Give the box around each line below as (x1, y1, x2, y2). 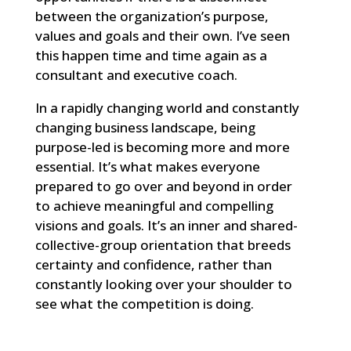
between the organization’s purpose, (34, 6, 269, 25)
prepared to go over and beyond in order (34, 176, 292, 195)
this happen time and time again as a (34, 45, 267, 64)
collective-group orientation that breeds (34, 235, 291, 254)
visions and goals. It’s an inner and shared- (34, 215, 298, 234)
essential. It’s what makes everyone (34, 157, 260, 175)
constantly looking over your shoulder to (34, 274, 292, 293)
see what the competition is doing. (34, 294, 254, 313)
